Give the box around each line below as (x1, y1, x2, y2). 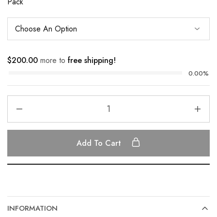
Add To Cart (77, 138, 124, 149)
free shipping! (68, 55, 116, 66)
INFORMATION (7, 203, 58, 214)
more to (38, 55, 68, 66)
